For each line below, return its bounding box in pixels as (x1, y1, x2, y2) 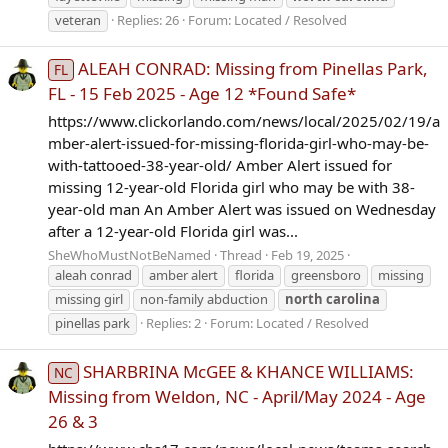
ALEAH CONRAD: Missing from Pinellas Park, (77, 57, 428, 81)
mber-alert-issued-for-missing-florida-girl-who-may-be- (48, 133, 429, 154)
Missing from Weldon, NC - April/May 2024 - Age (48, 385, 426, 409)
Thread (220, 245, 262, 264)
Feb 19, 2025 (271, 245, 344, 264)
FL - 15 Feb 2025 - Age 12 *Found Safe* (48, 82, 356, 106)
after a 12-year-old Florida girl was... (48, 221, 298, 242)
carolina (326, 289, 380, 308)
